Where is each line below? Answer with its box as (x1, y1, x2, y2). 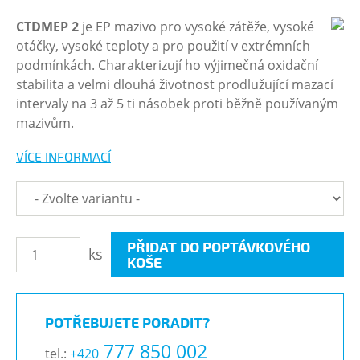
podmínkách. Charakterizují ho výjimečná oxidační (16, 56, 318, 74)
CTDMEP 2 (16, 18, 79, 35)
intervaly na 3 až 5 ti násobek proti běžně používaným (16, 95, 338, 112)
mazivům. (16, 114, 74, 132)
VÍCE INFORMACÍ (16, 149, 111, 164)
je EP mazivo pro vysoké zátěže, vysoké (79, 18, 314, 35)
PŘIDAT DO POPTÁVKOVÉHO (127, 238, 310, 256)
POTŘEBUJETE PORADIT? (45, 313, 210, 331)
